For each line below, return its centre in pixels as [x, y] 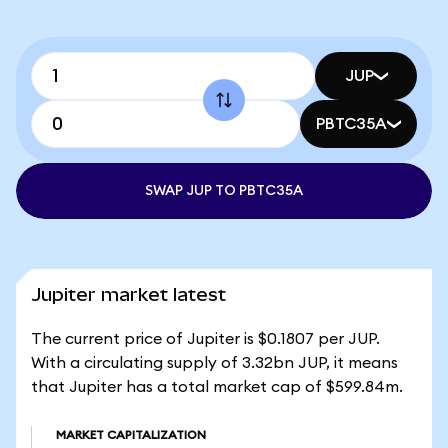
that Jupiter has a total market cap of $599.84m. [217, 387]
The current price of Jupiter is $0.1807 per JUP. [205, 339]
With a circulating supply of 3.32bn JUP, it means [214, 363]
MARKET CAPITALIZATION [131, 435]
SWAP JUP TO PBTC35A [224, 191]
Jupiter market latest [128, 294]
